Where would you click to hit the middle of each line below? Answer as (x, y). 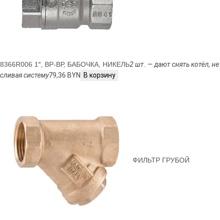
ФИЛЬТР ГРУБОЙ (161, 160)
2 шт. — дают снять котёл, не (174, 65)
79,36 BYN (65, 75)
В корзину (99, 75)
